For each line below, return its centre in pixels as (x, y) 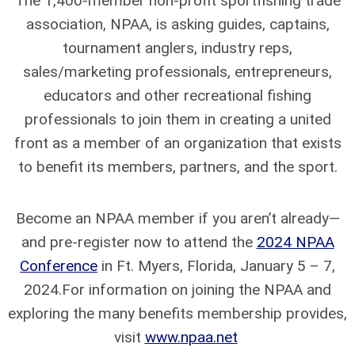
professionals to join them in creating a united (177, 119)
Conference (59, 265)
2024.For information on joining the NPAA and (177, 289)
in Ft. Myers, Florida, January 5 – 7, (216, 265)
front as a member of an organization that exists (177, 143)
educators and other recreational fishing (177, 95)
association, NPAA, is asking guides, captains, (177, 24)
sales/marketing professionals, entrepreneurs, (177, 71)
